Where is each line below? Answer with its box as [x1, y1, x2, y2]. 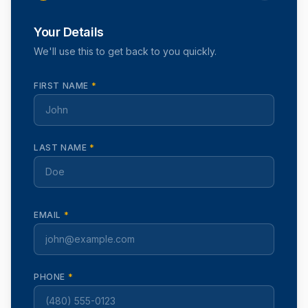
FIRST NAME [34, 80, 91, 91]
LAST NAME [34, 142, 89, 153]
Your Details [34, 25, 104, 39]
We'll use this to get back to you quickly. [34, 45, 217, 57]
